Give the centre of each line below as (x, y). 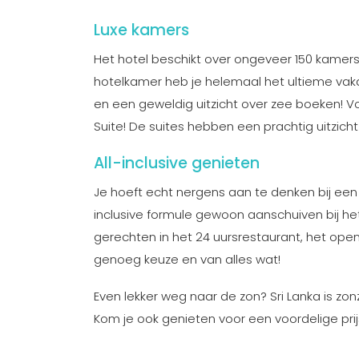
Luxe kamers (141, 30)
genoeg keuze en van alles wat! (187, 259)
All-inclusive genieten (177, 163)
